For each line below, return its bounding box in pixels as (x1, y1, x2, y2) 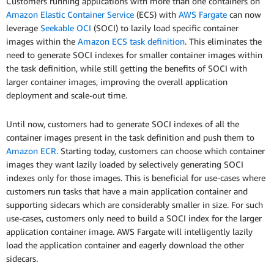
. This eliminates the (185, 36, 262, 47)
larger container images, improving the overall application (6, 76, 228, 87)
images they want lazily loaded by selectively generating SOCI (6, 159, 243, 170)
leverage (6, 23, 40, 34)
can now (227, 9, 261, 20)
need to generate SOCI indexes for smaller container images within (6, 50, 262, 61)
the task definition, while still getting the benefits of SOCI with (6, 63, 247, 74)
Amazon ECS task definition (78, 36, 185, 47)
